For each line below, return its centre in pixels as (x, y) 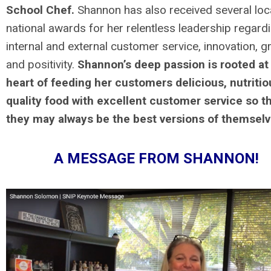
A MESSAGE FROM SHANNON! (156, 158)
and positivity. (42, 64)
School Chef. (40, 10)
